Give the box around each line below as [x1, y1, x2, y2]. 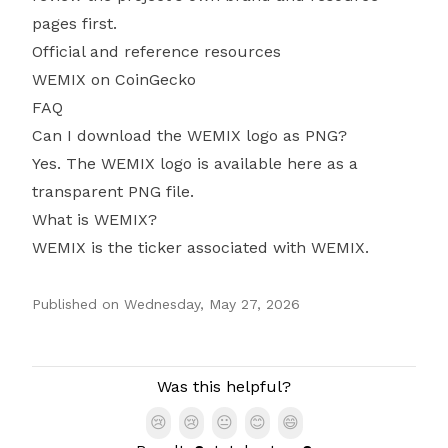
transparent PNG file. [32, 182, 194, 201]
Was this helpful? [157, 377, 291, 396]
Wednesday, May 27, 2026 [124, 296, 300, 312]
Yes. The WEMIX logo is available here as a [32, 154, 358, 173]
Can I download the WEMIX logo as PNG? [32, 126, 347, 145]
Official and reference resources [32, 42, 281, 61]
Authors [31, 367, 93, 386]
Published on [32, 296, 119, 312]
